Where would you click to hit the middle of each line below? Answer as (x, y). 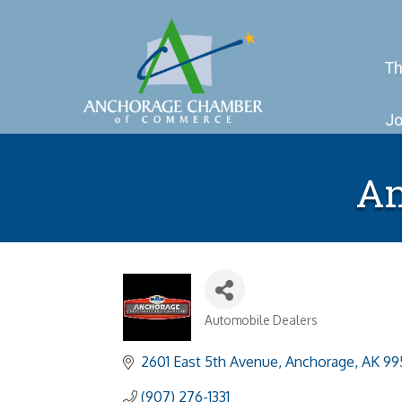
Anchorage (320, 362)
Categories (245, 333)
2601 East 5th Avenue (210, 362)
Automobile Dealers (261, 320)
